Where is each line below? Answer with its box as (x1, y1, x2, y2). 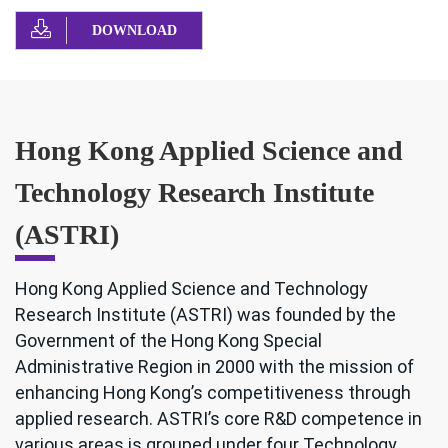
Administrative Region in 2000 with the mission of (15, 356, 414, 378)
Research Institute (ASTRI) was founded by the (15, 304, 396, 326)
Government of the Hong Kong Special (15, 330, 322, 352)
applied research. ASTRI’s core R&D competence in (15, 408, 422, 430)
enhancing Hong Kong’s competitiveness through (15, 382, 411, 404)
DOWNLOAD (92, 23, 177, 39)
